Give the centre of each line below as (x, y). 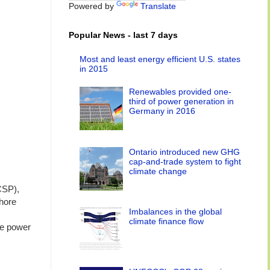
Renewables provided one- (181, 92)
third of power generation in (182, 102)
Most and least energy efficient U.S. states (160, 59)
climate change (158, 171)
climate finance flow (167, 221)
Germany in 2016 (162, 111)
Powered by (93, 6)
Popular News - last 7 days (123, 35)
